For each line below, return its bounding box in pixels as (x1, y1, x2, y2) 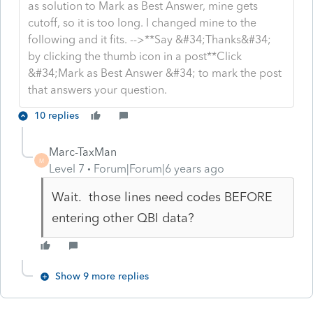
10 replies (34, 109, 79, 122)
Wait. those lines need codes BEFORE (51, 189, 272, 205)
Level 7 (49, 161, 85, 175)
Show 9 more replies (55, 270, 149, 282)
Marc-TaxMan (49, 145, 117, 159)
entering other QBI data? (51, 210, 194, 226)
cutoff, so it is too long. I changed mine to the (28, 15, 257, 29)
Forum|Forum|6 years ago (94, 161, 224, 175)
